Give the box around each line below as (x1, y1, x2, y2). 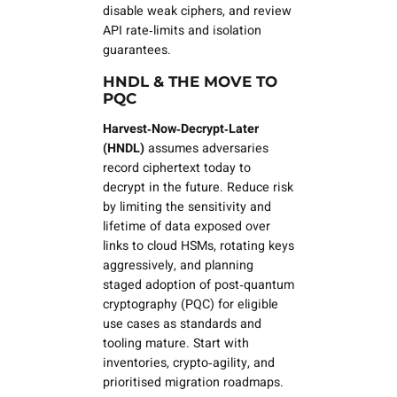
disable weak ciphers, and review (102, 2, 292, 21)
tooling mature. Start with (102, 333, 249, 353)
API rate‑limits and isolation (102, 21, 261, 41)
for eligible (214, 294, 278, 314)
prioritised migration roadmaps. (102, 372, 284, 392)
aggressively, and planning (102, 255, 253, 275)
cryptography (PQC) (102, 294, 214, 314)
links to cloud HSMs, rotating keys (102, 236, 294, 255)
